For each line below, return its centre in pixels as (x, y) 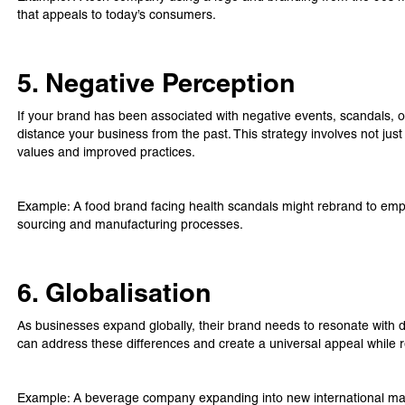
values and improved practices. (107, 152)
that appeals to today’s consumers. (117, 14)
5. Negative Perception (157, 83)
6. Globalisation (115, 293)
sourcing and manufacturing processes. (131, 224)
